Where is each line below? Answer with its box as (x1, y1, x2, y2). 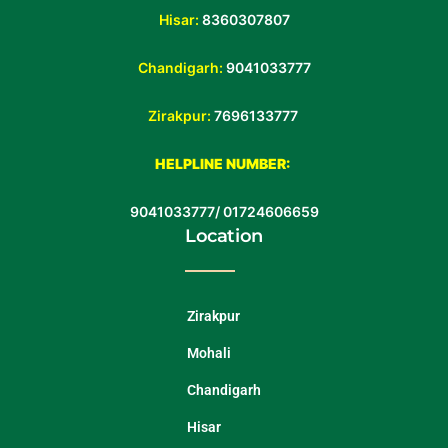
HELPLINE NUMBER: (155, 154, 293, 172)
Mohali (187, 344, 231, 361)
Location (184, 224, 264, 247)
